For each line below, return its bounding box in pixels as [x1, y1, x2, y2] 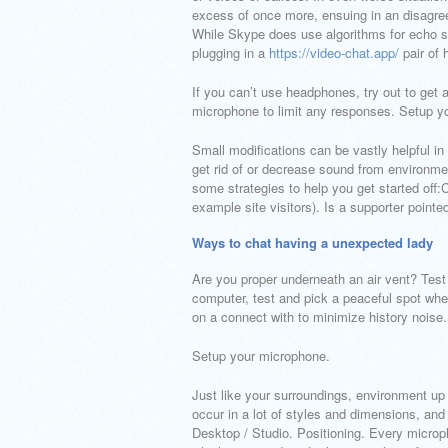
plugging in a [192, 43, 269, 62]
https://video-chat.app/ [269, 43, 399, 62]
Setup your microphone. [192, 346, 330, 365]
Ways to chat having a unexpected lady [192, 233, 433, 252]
